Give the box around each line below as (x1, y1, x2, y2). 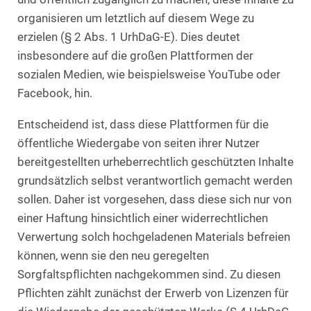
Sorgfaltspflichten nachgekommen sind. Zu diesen (17, 267, 280, 281)
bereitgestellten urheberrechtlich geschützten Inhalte (17, 155, 294, 169)
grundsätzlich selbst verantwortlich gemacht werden (17, 174, 292, 187)
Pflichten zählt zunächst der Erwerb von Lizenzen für (17, 286, 289, 300)
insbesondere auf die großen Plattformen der (17, 49, 253, 63)
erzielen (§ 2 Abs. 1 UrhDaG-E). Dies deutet (17, 31, 240, 44)
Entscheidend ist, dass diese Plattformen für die (17, 117, 269, 131)
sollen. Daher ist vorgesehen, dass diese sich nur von (17, 192, 292, 206)
